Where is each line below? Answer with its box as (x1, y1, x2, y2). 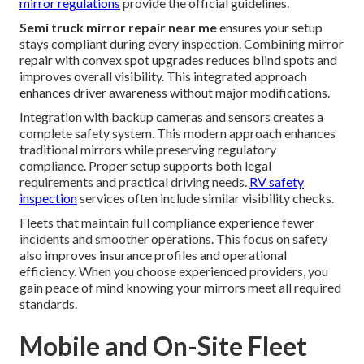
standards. (19, 295, 77, 311)
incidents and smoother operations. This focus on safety (19, 230, 327, 246)
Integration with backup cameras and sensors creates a (19, 108, 323, 124)
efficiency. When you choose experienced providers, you (19, 262, 328, 279)
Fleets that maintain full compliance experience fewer (19, 214, 314, 230)
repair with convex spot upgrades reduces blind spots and (19, 51, 337, 67)
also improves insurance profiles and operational (19, 246, 287, 262)
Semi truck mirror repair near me (19, 19, 217, 35)
